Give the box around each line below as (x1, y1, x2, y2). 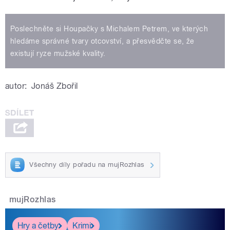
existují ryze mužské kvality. (10, 49, 106, 57)
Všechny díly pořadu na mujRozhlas (29, 161, 145, 169)
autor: (5, 81, 27, 91)
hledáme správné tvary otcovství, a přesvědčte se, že (10, 36, 195, 45)
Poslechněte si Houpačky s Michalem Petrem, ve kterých (10, 24, 208, 33)
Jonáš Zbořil (31, 81, 78, 91)
